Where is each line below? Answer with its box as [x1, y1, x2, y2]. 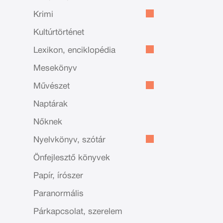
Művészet [33, 83, 70, 90]
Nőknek [33, 118, 63, 126]
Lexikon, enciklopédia [33, 47, 116, 54]
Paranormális [33, 190, 84, 198]
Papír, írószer [33, 172, 84, 180]
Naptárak [33, 101, 68, 108]
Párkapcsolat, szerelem [33, 208, 123, 216]
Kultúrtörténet [33, 29, 85, 36]
